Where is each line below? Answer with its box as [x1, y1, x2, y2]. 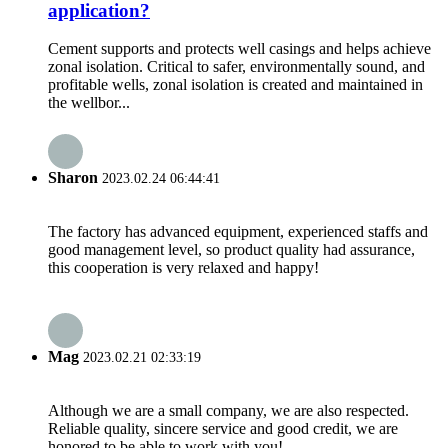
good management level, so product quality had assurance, [48, 240, 415, 258]
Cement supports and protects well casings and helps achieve [48, 40, 431, 58]
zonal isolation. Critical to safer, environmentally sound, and [48, 58, 425, 76]
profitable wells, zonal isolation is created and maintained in [48, 76, 423, 94]
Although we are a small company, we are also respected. [48, 402, 409, 420]
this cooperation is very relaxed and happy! [48, 258, 319, 276]
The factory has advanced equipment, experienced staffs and [48, 222, 428, 240]
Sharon [48, 168, 98, 186]
